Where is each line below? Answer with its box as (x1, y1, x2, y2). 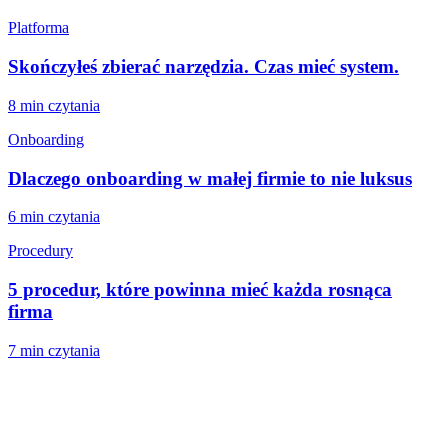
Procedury (8, 242, 73, 260)
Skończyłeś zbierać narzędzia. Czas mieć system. (8, 56, 399, 78)
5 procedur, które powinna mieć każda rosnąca (8, 278, 392, 300)
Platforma (8, 19, 69, 37)
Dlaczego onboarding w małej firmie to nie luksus (8, 167, 412, 189)
